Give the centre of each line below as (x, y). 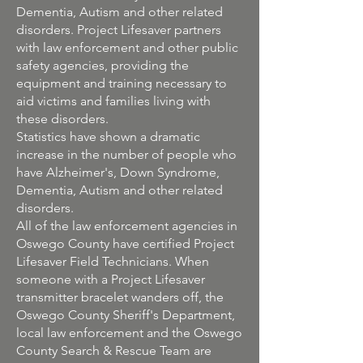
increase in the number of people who (126, 154)
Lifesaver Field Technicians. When (113, 261)
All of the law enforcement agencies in (127, 226)
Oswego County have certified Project (125, 243)
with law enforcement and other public (127, 47)
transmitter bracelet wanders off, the (120, 297)
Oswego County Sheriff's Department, (126, 315)
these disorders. (62, 119)
